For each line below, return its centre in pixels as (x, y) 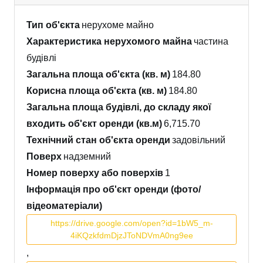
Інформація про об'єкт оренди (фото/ (114, 190)
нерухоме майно (118, 25)
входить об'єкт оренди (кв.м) (94, 124)
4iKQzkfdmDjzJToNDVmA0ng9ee (131, 236)
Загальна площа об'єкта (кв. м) (98, 75)
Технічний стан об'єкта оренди (98, 140)
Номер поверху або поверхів (95, 173)
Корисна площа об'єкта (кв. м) (97, 91)
